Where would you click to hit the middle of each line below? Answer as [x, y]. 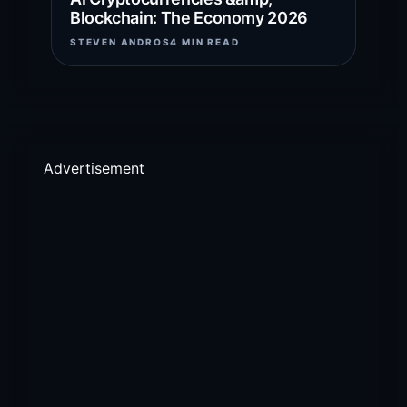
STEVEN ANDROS [120, 42]
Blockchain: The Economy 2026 [189, 18]
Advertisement [94, 169]
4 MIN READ [205, 42]
